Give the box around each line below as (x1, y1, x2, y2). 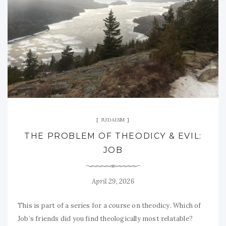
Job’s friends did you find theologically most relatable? (18, 214, 195, 223)
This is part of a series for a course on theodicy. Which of (18, 201, 201, 210)
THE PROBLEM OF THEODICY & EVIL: (24, 131, 202, 141)
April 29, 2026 (92, 177, 134, 186)
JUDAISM (100, 117, 126, 124)
